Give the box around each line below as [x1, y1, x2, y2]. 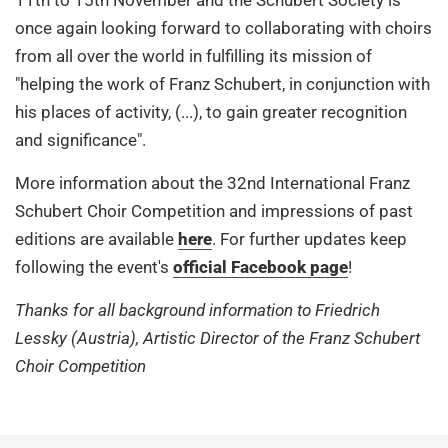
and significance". [15, 129, 146, 150]
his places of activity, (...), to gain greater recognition [15, 101, 407, 122]
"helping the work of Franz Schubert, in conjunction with [15, 73, 430, 94]
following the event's [15, 256, 173, 277]
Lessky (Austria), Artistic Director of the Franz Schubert [15, 327, 420, 348]
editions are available [15, 228, 178, 249]
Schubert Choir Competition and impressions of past [15, 200, 413, 221]
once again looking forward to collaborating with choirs [15, 17, 432, 38]
